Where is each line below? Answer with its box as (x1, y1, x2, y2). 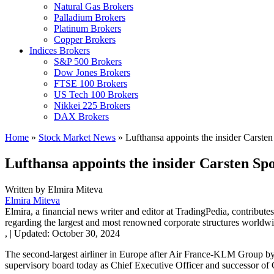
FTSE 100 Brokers (54, 78, 127, 89)
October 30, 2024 (52, 228, 120, 239)
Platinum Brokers (54, 23, 121, 34)
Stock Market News (39, 132, 116, 143)
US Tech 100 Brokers (54, 89, 138, 100)
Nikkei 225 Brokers (54, 100, 130, 111)
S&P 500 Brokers (54, 56, 122, 67)
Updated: (12, 228, 52, 239)
